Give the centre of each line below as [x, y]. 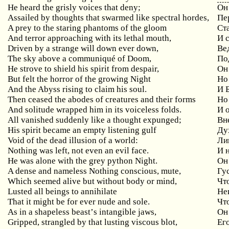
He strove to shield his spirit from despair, [84, 69]
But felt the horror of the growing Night [79, 79]
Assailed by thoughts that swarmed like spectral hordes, [109, 18]
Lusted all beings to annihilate [63, 191]
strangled [59, 222]
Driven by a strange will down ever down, [83, 48]
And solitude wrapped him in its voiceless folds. [95, 110]
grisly [66, 7]
